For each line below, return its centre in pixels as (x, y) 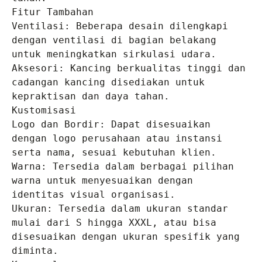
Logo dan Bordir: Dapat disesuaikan (111, 125)
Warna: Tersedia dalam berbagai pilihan (123, 167)
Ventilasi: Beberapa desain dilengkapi (120, 26)
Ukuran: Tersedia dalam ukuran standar (120, 209)
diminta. (35, 251)
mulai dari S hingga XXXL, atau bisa (114, 223)
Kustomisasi (44, 111)
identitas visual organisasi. (94, 195)
